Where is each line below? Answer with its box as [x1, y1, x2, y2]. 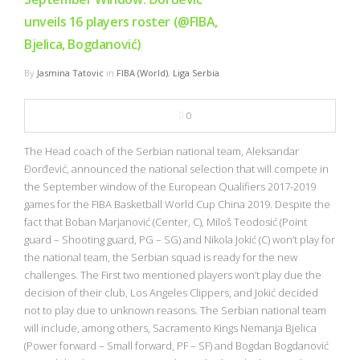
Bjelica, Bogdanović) [24, 35, 142, 53]
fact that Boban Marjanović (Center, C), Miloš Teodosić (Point [24, 214, 307, 229]
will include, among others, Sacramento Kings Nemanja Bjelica [24, 320, 317, 335]
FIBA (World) [117, 66, 168, 79]
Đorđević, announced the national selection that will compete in [24, 161, 329, 176]
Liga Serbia [173, 66, 219, 79]
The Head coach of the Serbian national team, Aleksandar [24, 143, 299, 158]
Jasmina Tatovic [37, 66, 104, 79]
